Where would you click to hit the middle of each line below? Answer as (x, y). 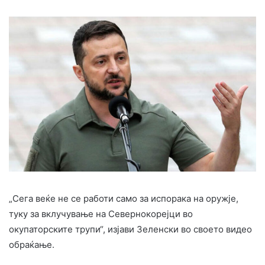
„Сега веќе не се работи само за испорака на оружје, (124, 198)
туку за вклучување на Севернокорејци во (101, 214)
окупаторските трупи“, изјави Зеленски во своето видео (130, 229)
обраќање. (32, 244)
